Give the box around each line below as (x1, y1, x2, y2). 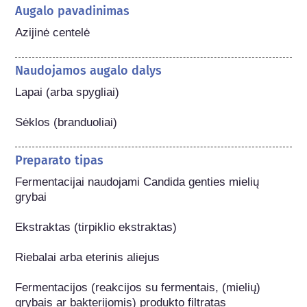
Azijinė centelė (15, 25, 90, 39)
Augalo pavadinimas (15, 3, 130, 19)
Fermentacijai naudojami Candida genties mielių (15, 175, 260, 188)
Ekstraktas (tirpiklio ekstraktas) (15, 220, 177, 234)
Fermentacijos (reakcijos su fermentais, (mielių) (15, 280, 261, 294)
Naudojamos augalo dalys (15, 62, 162, 78)
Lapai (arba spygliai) (15, 85, 120, 99)
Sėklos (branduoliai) (15, 115, 118, 129)
